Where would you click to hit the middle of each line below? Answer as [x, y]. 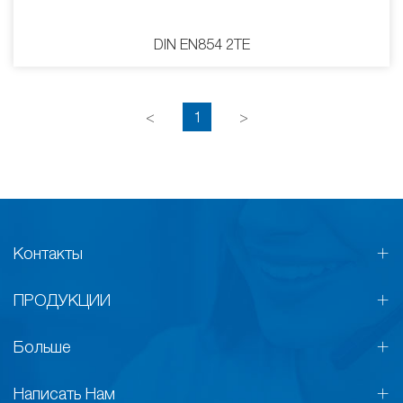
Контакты [48, 254]
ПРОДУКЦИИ [62, 300]
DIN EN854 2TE [201, 45]
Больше [42, 347]
